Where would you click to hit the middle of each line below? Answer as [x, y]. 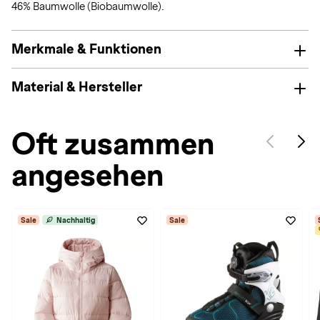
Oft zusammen [113, 144]
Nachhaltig [76, 220]
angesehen [87, 175]
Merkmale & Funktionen [86, 49]
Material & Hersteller [77, 87]
